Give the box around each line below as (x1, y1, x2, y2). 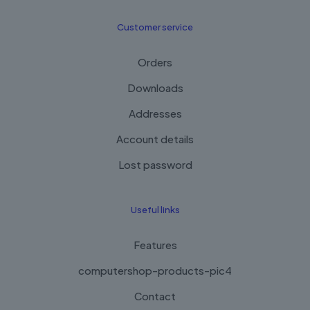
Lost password (118, 158, 192, 172)
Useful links (130, 204, 180, 216)
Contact (134, 289, 176, 303)
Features (133, 238, 177, 252)
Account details (116, 132, 194, 146)
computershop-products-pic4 (78, 264, 232, 277)
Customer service (117, 21, 193, 33)
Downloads (127, 81, 183, 95)
